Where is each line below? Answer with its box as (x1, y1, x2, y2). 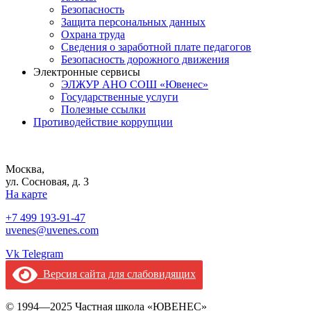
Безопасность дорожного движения (61, 53, 229, 66)
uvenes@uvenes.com (6, 224, 99, 237)
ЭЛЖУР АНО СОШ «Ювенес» (61, 78, 208, 91)
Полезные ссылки (61, 103, 146, 116)
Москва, (6, 163, 44, 176)
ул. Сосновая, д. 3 (6, 176, 89, 188)
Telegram (22, 248, 63, 260)
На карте (6, 188, 47, 201)
